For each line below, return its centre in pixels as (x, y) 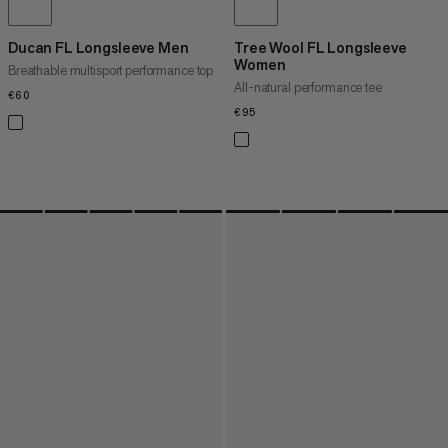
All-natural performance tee (308, 88)
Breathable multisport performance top (111, 71)
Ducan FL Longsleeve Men (98, 48)
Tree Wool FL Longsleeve (320, 48)
